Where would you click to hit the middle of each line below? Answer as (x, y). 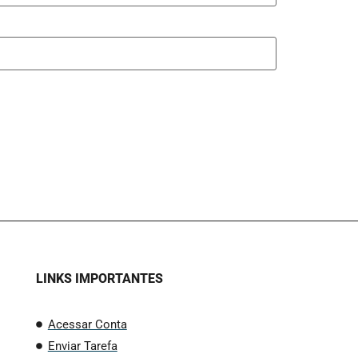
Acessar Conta (87, 324)
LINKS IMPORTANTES (99, 278)
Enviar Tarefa (82, 346)
